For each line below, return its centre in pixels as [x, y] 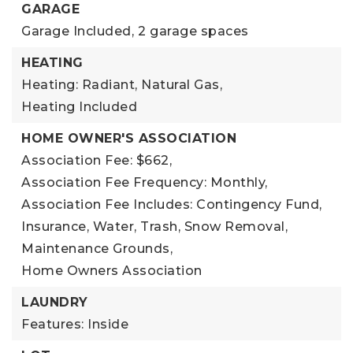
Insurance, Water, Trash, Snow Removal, [154, 226]
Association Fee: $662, [97, 160]
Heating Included [79, 106]
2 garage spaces [193, 31]
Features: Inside [75, 324]
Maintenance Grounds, [97, 248]
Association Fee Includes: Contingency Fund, [172, 204]
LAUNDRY [55, 302]
